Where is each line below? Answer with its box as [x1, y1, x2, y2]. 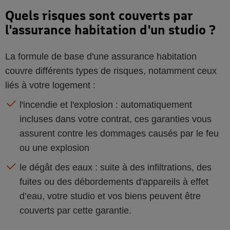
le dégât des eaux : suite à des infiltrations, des [20, 162, 212, 172]
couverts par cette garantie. [20, 205, 131, 216]
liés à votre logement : [5, 80, 95, 90]
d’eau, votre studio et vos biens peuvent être [20, 191, 201, 201]
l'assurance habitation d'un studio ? [5, 22, 216, 37]
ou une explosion [20, 143, 89, 153]
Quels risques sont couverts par [5, 8, 193, 23]
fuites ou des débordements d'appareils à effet [20, 177, 208, 187]
